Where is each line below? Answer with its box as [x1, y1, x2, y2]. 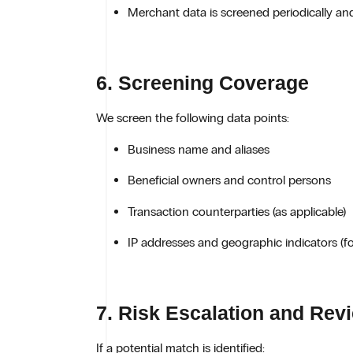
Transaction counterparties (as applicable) [128, 203, 346, 219]
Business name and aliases [128, 141, 269, 157]
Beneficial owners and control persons [128, 173, 331, 188]
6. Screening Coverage [96, 72, 309, 95]
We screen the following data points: [96, 110, 289, 126]
